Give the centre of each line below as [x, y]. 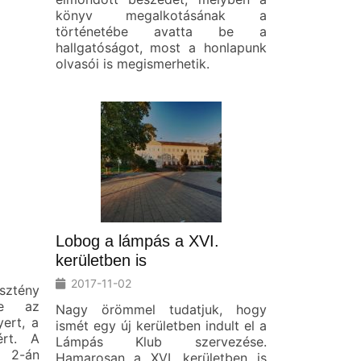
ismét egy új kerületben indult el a [161, 325]
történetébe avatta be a [161, 31]
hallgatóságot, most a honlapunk [161, 47]
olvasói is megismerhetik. [132, 63]
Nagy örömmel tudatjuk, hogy [161, 309]
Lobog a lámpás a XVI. [137, 241]
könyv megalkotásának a [161, 15]
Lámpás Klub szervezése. [161, 341]
